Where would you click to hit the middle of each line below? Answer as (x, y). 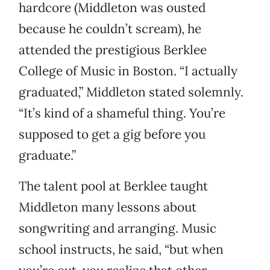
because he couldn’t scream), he (110, 29)
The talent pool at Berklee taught (113, 186)
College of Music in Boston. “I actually (128, 71)
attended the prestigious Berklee (113, 50)
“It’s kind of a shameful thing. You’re (122, 113)
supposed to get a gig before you (112, 134)
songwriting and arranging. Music (118, 228)
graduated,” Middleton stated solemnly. (131, 92)
